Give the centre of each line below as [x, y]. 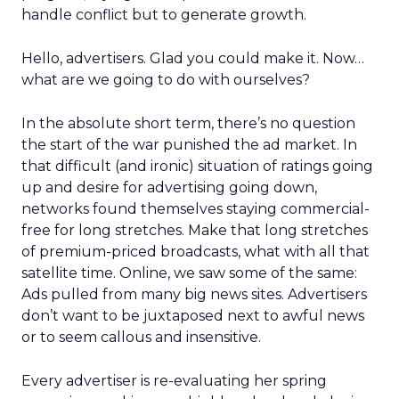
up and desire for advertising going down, [169, 187]
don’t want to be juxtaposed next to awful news [193, 316]
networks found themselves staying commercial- [195, 209]
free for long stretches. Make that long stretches [195, 230]
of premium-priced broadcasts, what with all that [195, 252]
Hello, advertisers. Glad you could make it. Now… [193, 58]
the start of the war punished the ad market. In [189, 145]
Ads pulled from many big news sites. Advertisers [194, 294]
